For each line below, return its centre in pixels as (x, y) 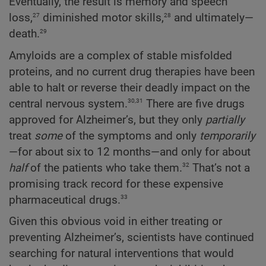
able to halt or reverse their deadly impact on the (129, 88)
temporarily (227, 136)
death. (24, 34)
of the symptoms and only (131, 136)
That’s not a (220, 168)
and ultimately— (212, 18)
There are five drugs (194, 104)
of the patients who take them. (105, 168)
